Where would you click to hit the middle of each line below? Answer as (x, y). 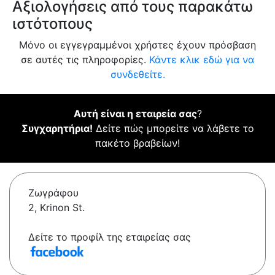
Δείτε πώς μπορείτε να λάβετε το (173, 129)
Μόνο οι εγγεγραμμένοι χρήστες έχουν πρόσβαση (137, 45)
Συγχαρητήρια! (57, 129)
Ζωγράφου (53, 193)
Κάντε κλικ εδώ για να (202, 60)
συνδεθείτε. (137, 75)
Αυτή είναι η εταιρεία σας (135, 114)
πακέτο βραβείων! (137, 143)
